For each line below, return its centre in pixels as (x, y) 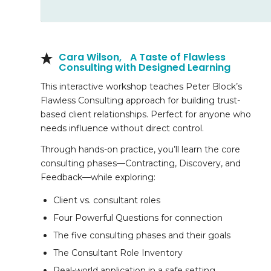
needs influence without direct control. (122, 129)
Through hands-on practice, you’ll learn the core (140, 150)
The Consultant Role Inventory (118, 253)
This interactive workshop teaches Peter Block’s (141, 87)
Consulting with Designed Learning (145, 68)
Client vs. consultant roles (107, 201)
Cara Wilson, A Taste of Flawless (142, 57)
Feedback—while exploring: (98, 178)
